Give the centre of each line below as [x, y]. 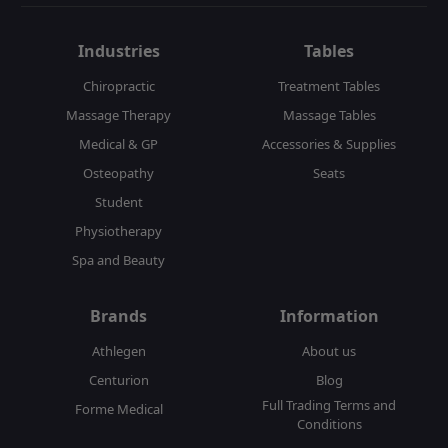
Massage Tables [329, 115]
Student [118, 202]
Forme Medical [118, 409]
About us [329, 351]
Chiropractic [118, 86]
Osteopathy [119, 173]
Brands [119, 316]
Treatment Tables [329, 86]
